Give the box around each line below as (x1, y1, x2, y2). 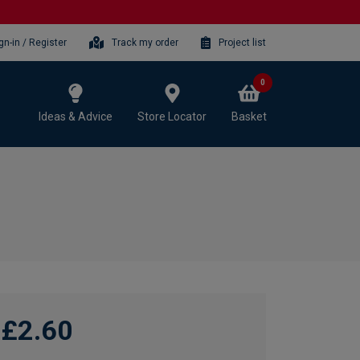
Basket (231, 109, 267, 123)
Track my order (112, 36, 179, 48)
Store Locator (137, 109, 207, 123)
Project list (219, 36, 266, 48)
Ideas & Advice (39, 109, 112, 123)
